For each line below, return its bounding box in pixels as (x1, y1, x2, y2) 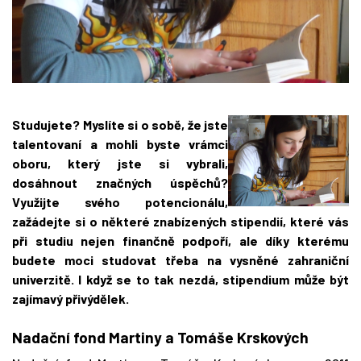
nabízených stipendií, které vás (160, 214, 350, 230)
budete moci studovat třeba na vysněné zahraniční (12, 252, 349, 268)
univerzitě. (12, 272, 79, 288)
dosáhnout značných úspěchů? (12, 175, 228, 191)
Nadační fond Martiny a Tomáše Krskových (12, 328, 309, 347)
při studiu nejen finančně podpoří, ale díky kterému (12, 233, 349, 249)
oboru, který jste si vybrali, (12, 156, 228, 172)
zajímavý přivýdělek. (12, 291, 129, 307)
